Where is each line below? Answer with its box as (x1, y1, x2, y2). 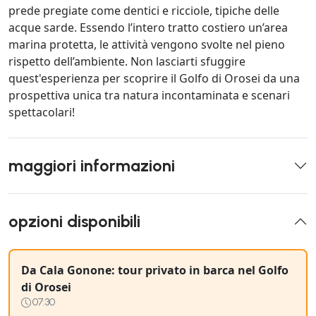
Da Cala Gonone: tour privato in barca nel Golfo (21, 262, 288, 279)
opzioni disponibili (8, 212, 140, 232)
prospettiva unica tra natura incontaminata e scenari (8, 87, 290, 104)
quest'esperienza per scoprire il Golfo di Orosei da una (8, 71, 300, 87)
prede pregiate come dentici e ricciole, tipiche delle (8, 3, 279, 19)
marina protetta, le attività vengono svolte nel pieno (8, 37, 285, 53)
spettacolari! (8, 104, 75, 121)
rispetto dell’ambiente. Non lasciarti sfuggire (8, 54, 245, 70)
